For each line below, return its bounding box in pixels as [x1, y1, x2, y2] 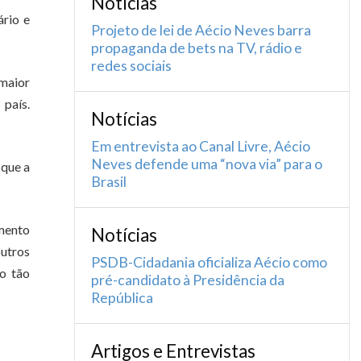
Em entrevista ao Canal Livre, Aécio [91, 138, 310, 155]
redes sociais [91, 57, 172, 74]
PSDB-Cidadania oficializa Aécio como [91, 254, 327, 271]
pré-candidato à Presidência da [91, 272, 284, 288]
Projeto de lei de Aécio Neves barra [91, 22, 311, 39]
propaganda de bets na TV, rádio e [91, 39, 302, 56]
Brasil [91, 173, 127, 190]
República [91, 289, 153, 306]
